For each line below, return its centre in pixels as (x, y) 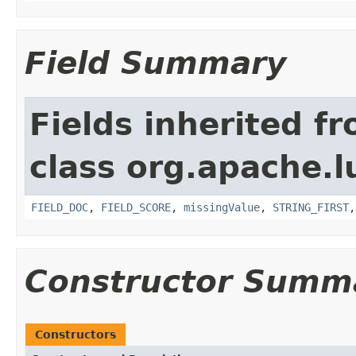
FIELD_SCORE (136, 207)
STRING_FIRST (311, 207)
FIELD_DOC (60, 207)
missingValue (222, 207)
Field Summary (155, 63)
